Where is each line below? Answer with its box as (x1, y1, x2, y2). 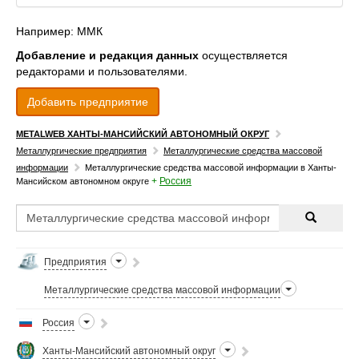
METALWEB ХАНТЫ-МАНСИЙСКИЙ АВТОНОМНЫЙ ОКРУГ (16, 129, 269, 139)
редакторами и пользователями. (16, 65, 188, 78)
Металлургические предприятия (16, 146, 147, 155)
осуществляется (199, 49, 288, 62)
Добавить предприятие (27, 95, 148, 108)
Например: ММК (16, 25, 103, 38)
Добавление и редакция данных (16, 49, 199, 62)
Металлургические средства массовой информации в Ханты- (85, 163, 337, 172)
